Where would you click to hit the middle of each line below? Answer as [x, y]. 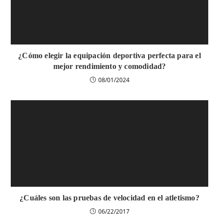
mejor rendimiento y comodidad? [109, 66]
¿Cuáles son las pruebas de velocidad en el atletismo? [109, 198]
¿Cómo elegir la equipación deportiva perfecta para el [109, 55]
